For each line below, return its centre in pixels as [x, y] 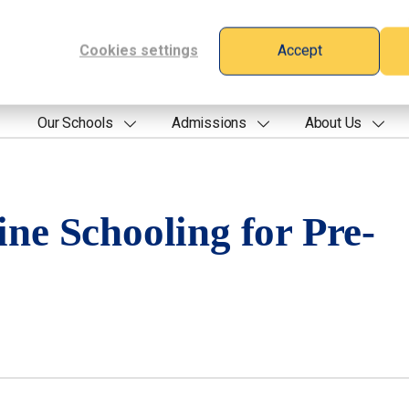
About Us [333, 123]
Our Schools [76, 123]
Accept [299, 50]
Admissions [209, 123]
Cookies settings [139, 50]
